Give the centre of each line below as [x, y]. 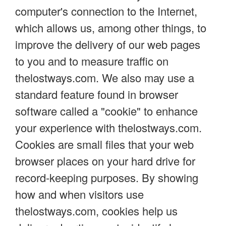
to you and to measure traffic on [92, 61]
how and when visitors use [79, 194]
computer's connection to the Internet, [106, 11]
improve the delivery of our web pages [108, 44]
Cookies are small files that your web [104, 144]
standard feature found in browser [97, 94]
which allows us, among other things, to [111, 27]
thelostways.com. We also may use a [105, 77]
